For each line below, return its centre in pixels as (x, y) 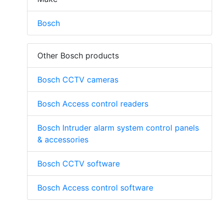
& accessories (63, 139)
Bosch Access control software (95, 187)
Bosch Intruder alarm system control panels (118, 127)
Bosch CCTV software (79, 163)
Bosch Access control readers (93, 103)
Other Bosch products (78, 55)
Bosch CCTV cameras (78, 79)
